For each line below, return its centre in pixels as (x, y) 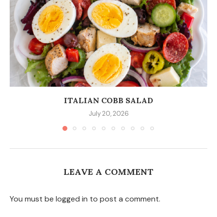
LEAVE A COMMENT (108, 171)
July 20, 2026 (108, 113)
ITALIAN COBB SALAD (108, 100)
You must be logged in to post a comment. (85, 199)
